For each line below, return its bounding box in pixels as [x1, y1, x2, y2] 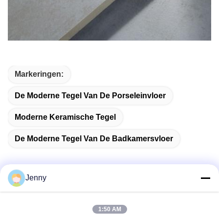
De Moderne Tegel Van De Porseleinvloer [15, 91, 166, 100]
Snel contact [8, 194, 66, 205]
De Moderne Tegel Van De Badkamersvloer [15, 134, 173, 143]
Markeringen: [15, 69, 64, 78]
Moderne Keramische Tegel [15, 112, 116, 121]
